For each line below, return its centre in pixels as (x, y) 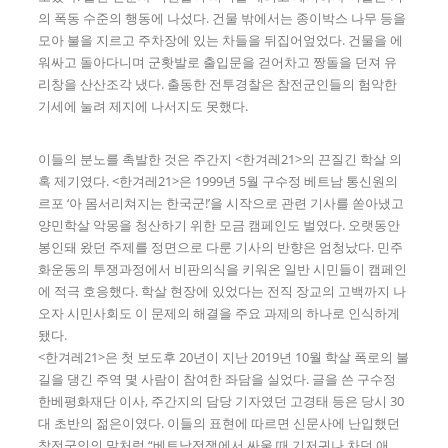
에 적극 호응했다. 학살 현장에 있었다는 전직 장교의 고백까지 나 (222, 291)
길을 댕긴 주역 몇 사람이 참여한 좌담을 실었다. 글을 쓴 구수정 (217, 379)
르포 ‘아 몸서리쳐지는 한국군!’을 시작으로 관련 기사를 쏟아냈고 (221, 203)
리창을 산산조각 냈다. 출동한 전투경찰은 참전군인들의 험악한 (218, 83)
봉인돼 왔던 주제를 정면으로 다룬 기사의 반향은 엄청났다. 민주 (221, 247)
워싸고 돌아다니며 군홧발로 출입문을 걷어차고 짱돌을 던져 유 (218, 61)
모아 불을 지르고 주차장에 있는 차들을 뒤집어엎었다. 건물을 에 (221, 39)
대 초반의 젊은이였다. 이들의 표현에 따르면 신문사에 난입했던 (219, 423)
